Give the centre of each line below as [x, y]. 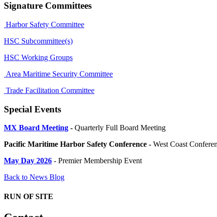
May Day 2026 [28, 161]
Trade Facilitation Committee [49, 90]
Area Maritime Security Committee [58, 74]
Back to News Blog [34, 177]
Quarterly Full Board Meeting [119, 128]
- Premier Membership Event [97, 161]
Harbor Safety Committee [44, 24]
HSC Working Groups [38, 57]
